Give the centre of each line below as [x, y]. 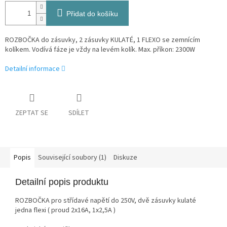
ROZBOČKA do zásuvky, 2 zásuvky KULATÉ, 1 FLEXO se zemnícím [103, 40]
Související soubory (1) [72, 158]
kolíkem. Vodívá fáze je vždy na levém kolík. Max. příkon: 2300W [100, 50]
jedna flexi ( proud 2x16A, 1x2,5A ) [65, 211]
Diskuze [125, 158]
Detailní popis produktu [62, 182]
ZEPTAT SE [32, 113]
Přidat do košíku [92, 14]
